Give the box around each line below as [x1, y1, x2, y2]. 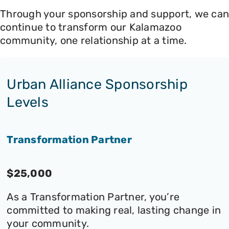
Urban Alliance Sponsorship [7, 76, 188, 93]
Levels [7, 94, 49, 110]
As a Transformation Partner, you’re [7, 191, 180, 203]
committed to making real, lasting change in [7, 204, 221, 217]
